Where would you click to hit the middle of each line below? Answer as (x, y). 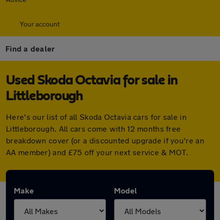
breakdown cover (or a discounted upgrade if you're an (105, 140)
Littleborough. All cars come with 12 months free (94, 128)
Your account (40, 24)
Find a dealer (30, 48)
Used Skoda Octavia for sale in (92, 81)
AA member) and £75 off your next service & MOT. (97, 152)
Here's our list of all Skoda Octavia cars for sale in (96, 117)
